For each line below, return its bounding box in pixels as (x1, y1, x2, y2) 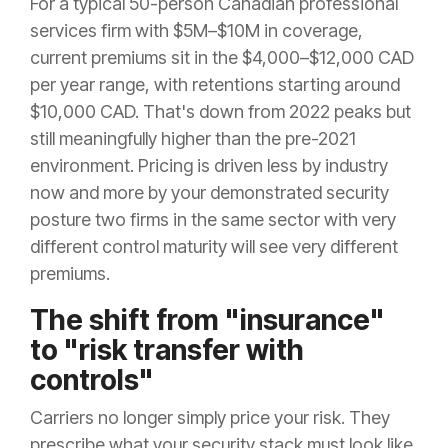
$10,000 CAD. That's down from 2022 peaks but (30, 101, 411, 123)
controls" (30, 363, 154, 398)
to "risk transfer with (30, 333, 304, 368)
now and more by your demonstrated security (30, 182, 389, 204)
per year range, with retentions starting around (30, 74, 400, 96)
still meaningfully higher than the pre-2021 (30, 128, 356, 150)
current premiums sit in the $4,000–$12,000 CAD (30, 47, 414, 69)
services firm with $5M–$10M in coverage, (30, 20, 363, 42)
